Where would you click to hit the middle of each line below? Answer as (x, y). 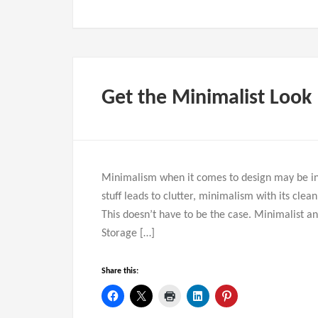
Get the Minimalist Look (207, 98)
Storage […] (128, 234)
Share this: (120, 271)
